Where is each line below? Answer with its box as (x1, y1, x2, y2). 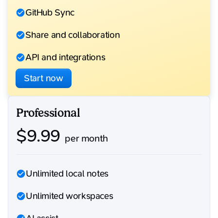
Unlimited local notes (26, 168, 109, 180)
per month (60, 133, 108, 145)
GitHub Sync (25, 7, 74, 18)
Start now (24, 73, 63, 84)
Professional (16, 106, 80, 120)
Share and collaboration (25, 30, 120, 41)
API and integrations (25, 52, 106, 63)
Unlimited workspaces (26, 191, 113, 202)
